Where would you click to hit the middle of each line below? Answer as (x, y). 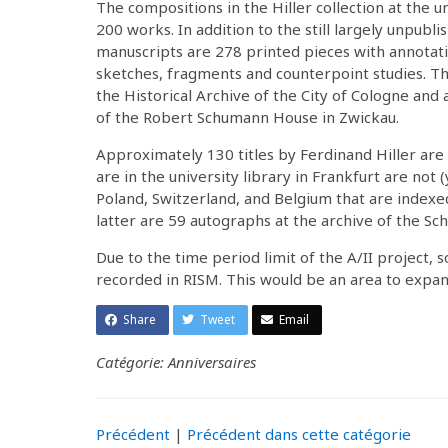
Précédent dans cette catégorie (299, 433)
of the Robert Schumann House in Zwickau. (247, 116)
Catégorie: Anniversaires (176, 361)
